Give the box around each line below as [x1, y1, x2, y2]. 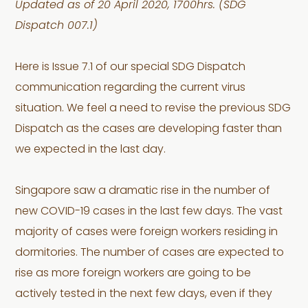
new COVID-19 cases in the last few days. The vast [15, 206, 283, 217]
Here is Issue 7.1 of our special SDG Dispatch [15, 62, 246, 73]
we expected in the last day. [15, 144, 166, 155]
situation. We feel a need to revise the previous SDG [15, 103, 291, 114]
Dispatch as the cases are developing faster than [15, 124, 283, 135]
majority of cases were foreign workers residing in [15, 227, 278, 238]
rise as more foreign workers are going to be [15, 268, 252, 279]
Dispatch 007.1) [15, 21, 98, 32]
